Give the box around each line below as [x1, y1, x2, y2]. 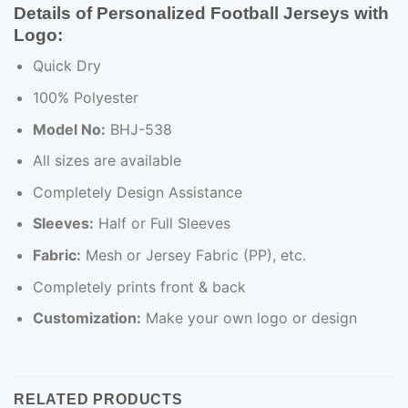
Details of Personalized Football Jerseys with [14, 3, 389, 23]
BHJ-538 [105, 119, 172, 138]
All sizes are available [32, 151, 181, 170]
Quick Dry [32, 56, 101, 76]
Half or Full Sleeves [93, 214, 230, 233]
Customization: [32, 309, 141, 328]
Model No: [32, 119, 106, 138]
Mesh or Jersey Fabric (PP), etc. [80, 246, 306, 264]
